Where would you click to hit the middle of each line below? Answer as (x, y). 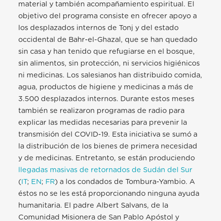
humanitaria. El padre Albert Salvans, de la (93, 206)
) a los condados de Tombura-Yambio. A (125, 182)
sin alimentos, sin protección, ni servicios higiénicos (109, 64)
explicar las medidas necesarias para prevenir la (103, 123)
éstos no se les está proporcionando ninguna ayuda (109, 194)
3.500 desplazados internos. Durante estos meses (107, 99)
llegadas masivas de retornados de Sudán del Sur (106, 170)
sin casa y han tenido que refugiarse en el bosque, (107, 52)
